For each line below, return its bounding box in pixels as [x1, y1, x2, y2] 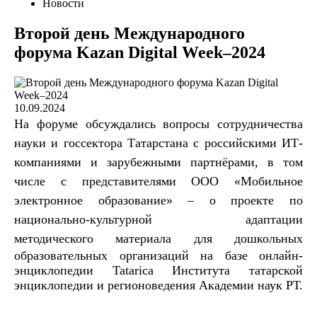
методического [14, 231, 93, 246]
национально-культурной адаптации [14, 212, 303, 226]
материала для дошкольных [93, 231, 303, 246]
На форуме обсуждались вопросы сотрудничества [14, 116, 303, 131]
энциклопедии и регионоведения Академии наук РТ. [14, 277, 303, 292]
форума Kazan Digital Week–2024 [14, 42, 265, 62]
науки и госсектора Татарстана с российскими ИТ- [14, 135, 303, 150]
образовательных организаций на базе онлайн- [14, 248, 303, 263]
